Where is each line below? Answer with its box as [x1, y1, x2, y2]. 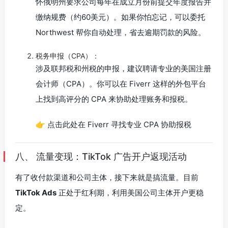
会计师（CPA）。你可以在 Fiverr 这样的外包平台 [36, 79, 206, 89]
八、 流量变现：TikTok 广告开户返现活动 [15, 151, 187, 162]
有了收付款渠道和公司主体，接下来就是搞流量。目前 [15, 173, 198, 182]
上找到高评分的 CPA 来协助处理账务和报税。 [36, 94, 192, 104]
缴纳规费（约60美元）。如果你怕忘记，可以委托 [36, 12, 205, 22]
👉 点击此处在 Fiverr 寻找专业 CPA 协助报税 [36, 120, 191, 129]
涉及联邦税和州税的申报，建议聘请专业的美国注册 [36, 64, 211, 73]
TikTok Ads [15, 188, 56, 197]
